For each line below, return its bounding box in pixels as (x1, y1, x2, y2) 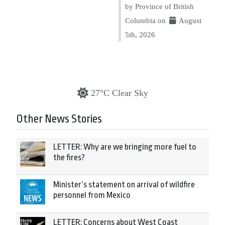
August (177, 16, 202, 25)
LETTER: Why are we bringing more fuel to (53, 142, 196, 152)
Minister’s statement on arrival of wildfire (53, 180, 195, 190)
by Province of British (125, 2, 194, 11)
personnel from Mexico (53, 190, 131, 200)
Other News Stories (16, 113, 102, 126)
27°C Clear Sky (90, 88, 148, 98)
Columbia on (125, 16, 168, 25)
